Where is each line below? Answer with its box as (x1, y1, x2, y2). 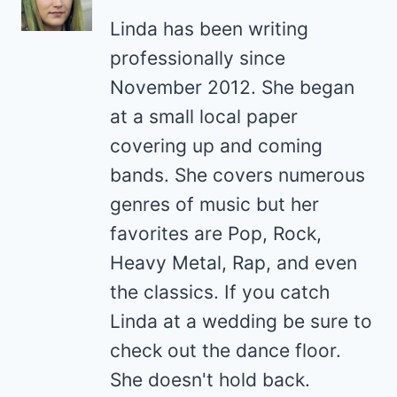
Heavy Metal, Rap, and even (110, 252, 357, 275)
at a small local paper (110, 105, 298, 128)
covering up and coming (110, 135, 323, 158)
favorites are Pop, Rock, (110, 222, 322, 245)
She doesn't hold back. (110, 369, 310, 392)
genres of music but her (110, 193, 319, 216)
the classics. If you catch (110, 281, 330, 304)
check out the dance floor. (110, 339, 341, 362)
